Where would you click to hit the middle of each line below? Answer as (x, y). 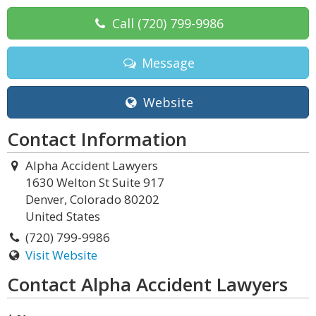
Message (166, 63)
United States (63, 216)
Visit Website (61, 255)
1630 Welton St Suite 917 (95, 182)
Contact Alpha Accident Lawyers (147, 284)
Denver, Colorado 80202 (92, 199)
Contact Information (97, 139)
